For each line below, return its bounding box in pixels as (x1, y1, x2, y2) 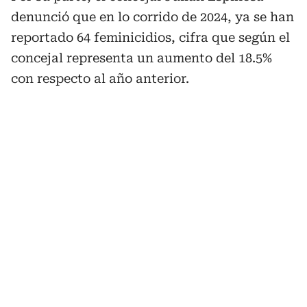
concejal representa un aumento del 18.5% (11, 51, 272, 65)
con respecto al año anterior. (11, 71, 189, 86)
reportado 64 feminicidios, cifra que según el (11, 30, 290, 45)
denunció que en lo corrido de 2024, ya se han (11, 10, 294, 24)
